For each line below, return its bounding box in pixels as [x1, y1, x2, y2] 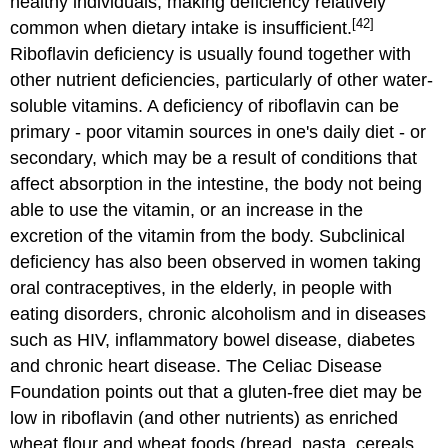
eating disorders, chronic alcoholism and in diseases [10, 304, 427, 325]
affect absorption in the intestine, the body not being [10, 174, 423, 195]
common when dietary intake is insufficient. [10, 18, 353, 39]
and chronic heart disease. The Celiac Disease [10, 356, 383, 377]
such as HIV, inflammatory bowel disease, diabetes [10, 330, 416, 351]
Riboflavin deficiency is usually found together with [10, 44, 412, 65]
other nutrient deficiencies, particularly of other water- [10, 70, 434, 91]
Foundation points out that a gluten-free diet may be [10, 382, 423, 403]
